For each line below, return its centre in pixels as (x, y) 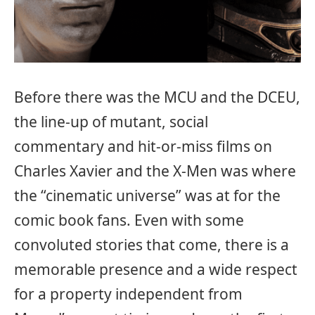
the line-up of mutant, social (111, 121)
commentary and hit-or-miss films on (143, 146)
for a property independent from (128, 294)
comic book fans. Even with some (129, 220)
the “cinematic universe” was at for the (147, 195)
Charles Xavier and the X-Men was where (155, 171)
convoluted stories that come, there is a (152, 244)
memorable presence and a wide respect (156, 269)
